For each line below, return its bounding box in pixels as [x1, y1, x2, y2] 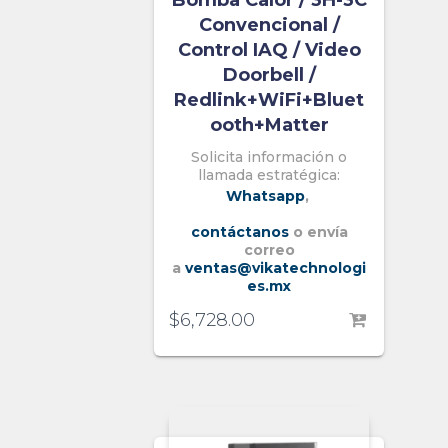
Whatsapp [225, 187, 305, 206]
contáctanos [190, 223, 289, 242]
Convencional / [198, 14, 340, 37]
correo [243, 241, 295, 260]
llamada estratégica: [198, 166, 340, 185]
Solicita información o [191, 148, 347, 167]
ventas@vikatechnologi [185, 259, 366, 278]
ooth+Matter [209, 114, 329, 137]
